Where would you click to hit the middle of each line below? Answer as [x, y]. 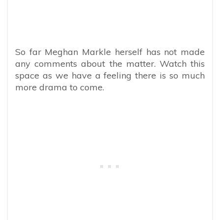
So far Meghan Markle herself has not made [110, 52]
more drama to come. [60, 87]
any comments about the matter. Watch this [110, 64]
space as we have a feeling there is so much [110, 76]
